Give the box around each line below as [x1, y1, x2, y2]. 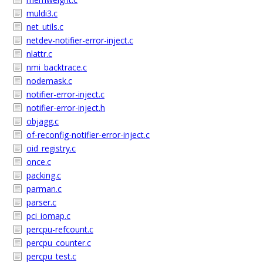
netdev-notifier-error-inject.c [26, 35, 133, 46]
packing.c [26, 170, 61, 181]
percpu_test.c [26, 251, 76, 262]
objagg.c [26, 116, 59, 127]
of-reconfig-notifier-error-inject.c [26, 129, 150, 140]
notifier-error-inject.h [26, 102, 105, 113]
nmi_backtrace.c [26, 62, 87, 73]
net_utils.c [26, 21, 63, 32]
